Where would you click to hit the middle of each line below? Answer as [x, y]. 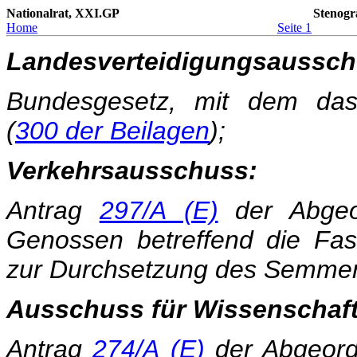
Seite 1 [294, 27]
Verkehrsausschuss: [132, 171]
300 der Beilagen [112, 131]
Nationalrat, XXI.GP [63, 13]
